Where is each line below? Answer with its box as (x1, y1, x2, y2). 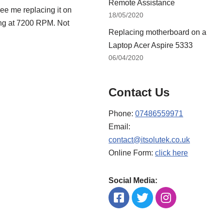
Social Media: (108, 176, 158, 185)
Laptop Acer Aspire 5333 (108, 41, 193, 49)
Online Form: (108, 149, 155, 157)
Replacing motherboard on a (108, 28, 207, 36)
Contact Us (108, 86, 170, 99)
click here (155, 149, 188, 157)
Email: (108, 123, 131, 131)
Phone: (108, 109, 136, 118)
